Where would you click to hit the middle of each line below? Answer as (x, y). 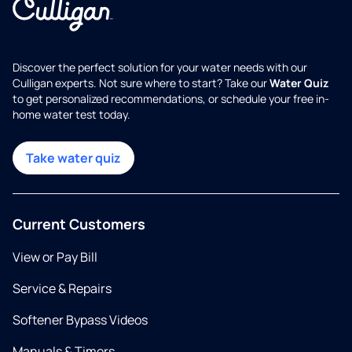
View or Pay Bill (55, 257)
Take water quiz (73, 158)
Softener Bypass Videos (80, 320)
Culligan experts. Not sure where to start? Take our (141, 83)
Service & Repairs (62, 288)
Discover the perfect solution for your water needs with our (160, 67)
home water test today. (71, 114)
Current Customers (79, 224)
